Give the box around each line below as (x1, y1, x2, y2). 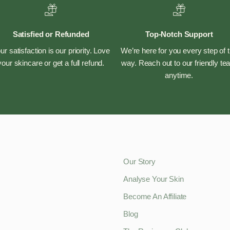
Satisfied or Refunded (12, 29, 89, 39)
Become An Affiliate (123, 191, 187, 201)
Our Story (123, 157, 156, 166)
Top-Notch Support (145, 29, 213, 39)
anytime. (165, 70, 194, 80)
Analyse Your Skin (123, 174, 184, 183)
